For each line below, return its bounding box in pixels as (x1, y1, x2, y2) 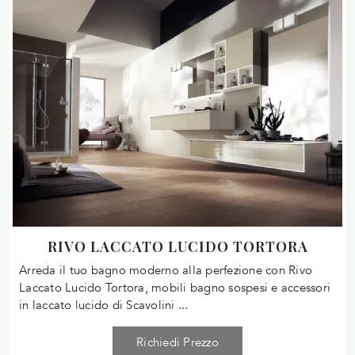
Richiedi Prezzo (136, 334, 219, 350)
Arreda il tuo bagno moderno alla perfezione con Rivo (19, 261, 312, 278)
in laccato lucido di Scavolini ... (19, 296, 189, 313)
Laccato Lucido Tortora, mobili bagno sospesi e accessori (19, 279, 330, 296)
